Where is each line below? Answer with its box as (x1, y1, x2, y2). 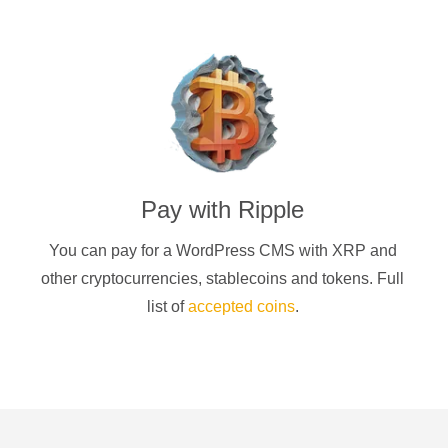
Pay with (141, 196, 239, 224)
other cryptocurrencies (41, 270, 199, 288)
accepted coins (187, 298, 295, 316)
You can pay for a (48, 242, 176, 260)
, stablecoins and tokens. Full (198, 270, 405, 288)
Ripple (238, 196, 305, 224)
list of (146, 298, 188, 316)
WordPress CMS (175, 242, 295, 260)
